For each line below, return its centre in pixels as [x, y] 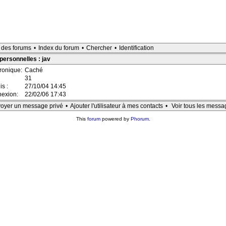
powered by [115, 119]
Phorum [139, 119]
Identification [136, 48]
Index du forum [59, 48]
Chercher [99, 48]
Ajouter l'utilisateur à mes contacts [117, 106]
